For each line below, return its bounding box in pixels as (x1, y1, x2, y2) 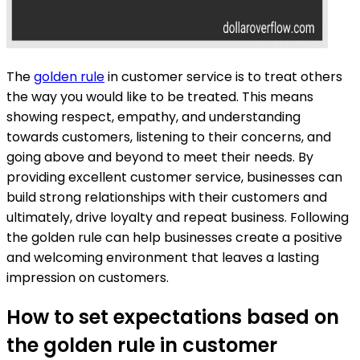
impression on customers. (6, 268, 169, 287)
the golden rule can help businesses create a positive (6, 227, 342, 247)
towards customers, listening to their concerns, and (6, 127, 331, 146)
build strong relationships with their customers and (6, 187, 327, 207)
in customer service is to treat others (104, 67, 342, 86)
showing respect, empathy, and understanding (6, 107, 301, 126)
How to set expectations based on (6, 304, 339, 331)
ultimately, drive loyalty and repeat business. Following (6, 207, 349, 227)
